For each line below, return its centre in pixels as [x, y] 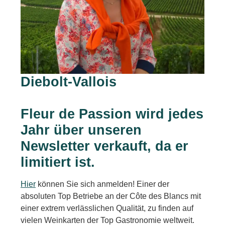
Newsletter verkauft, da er [104, 146]
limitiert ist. [58, 162]
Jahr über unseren [81, 130]
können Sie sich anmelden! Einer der [102, 184]
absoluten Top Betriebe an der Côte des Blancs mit [111, 196]
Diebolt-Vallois [69, 82]
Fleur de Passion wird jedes [112, 114]
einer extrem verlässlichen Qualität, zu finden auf [107, 208]
